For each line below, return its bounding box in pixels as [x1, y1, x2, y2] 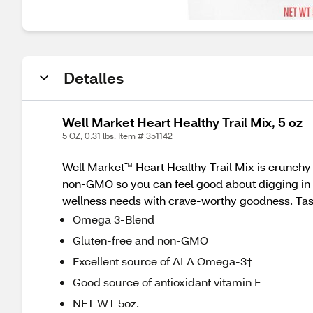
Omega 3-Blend [73, 212, 154, 226]
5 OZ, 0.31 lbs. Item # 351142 [62, 131, 173, 141]
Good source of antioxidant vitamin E [73, 275, 261, 289]
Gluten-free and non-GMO [73, 233, 208, 247]
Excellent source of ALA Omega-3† [73, 254, 253, 268]
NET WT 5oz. [73, 296, 139, 310]
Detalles [64, 68, 124, 88]
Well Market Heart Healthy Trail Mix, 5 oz [62, 114, 303, 131]
